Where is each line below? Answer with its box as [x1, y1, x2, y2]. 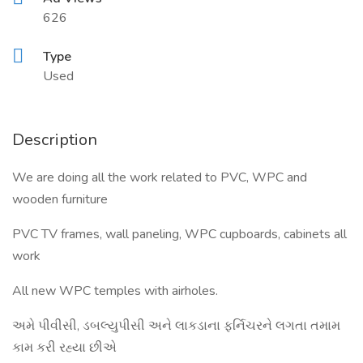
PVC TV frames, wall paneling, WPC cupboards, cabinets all [12, 225, 347, 243]
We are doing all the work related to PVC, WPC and [12, 169, 307, 186]
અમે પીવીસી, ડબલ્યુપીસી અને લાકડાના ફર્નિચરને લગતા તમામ [12, 317, 340, 335]
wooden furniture [12, 190, 108, 208]
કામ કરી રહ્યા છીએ [12, 339, 117, 357]
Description [12, 129, 97, 151]
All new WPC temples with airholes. [12, 282, 218, 300]
